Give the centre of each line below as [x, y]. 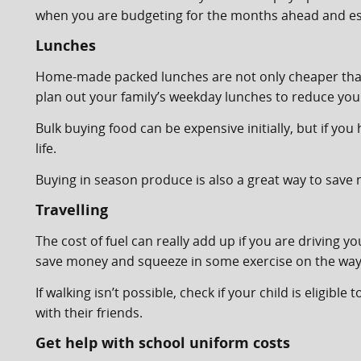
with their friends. [89, 313]
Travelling [72, 210]
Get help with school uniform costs [163, 342]
